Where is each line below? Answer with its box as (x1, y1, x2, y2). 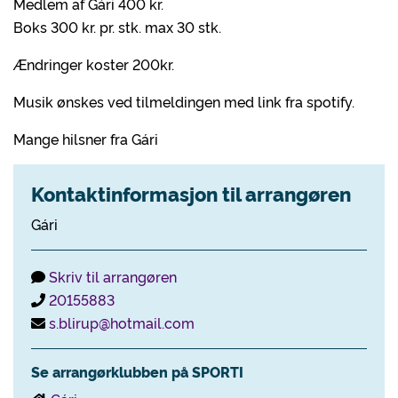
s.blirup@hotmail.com (49, 313, 195, 332)
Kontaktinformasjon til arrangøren (31, 179, 351, 207)
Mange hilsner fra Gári (13, 129, 158, 148)
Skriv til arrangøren (49, 267, 177, 286)
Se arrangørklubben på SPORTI (31, 362, 243, 381)
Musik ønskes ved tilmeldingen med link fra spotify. (13, 92, 354, 111)
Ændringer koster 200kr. (13, 54, 174, 74)
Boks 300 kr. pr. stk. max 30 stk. (13, 17, 221, 36)
